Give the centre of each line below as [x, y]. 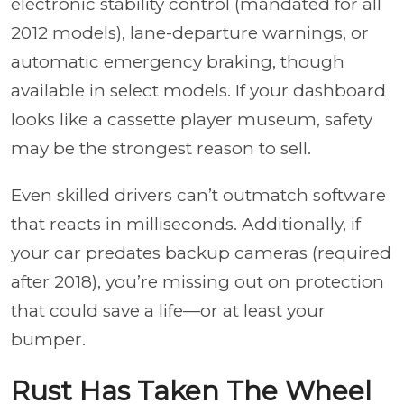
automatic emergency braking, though [178, 61]
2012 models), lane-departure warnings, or [190, 32]
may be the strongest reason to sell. [161, 148]
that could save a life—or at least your [168, 310]
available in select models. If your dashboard [198, 90]
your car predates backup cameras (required [201, 252]
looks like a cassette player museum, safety [192, 119]
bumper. [48, 339]
